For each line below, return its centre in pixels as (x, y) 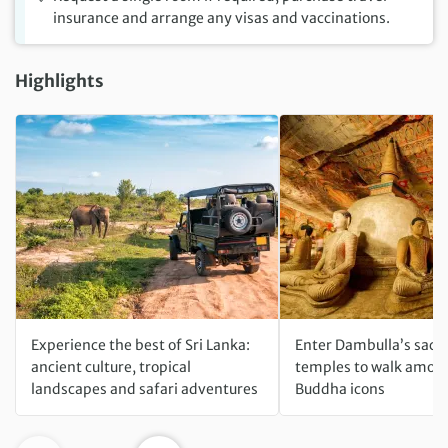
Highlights (59, 81)
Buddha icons (340, 389)
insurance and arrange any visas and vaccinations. (221, 18)
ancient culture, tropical (111, 367)
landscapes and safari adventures (144, 389)
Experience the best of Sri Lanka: (140, 345)
